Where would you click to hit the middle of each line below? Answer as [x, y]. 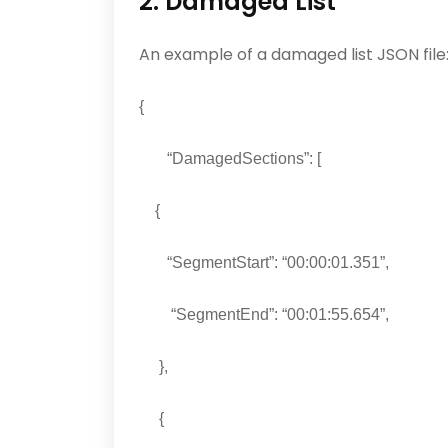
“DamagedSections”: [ [230, 159]
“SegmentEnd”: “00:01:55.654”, [264, 315]
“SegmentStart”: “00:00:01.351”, [264, 263]
